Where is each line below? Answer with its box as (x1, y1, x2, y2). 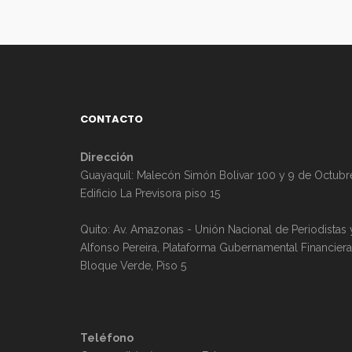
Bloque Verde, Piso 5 (80, 259, 186, 272)
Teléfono (80, 332, 134, 344)
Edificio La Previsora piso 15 (80, 187, 220, 200)
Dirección (80, 151, 134, 163)
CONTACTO (80, 112, 143, 126)
